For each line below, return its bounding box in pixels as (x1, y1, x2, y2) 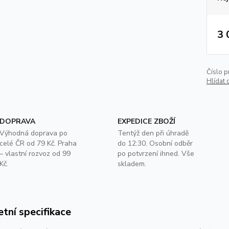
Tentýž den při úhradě (117, 128, 189, 138)
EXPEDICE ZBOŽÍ (117, 117, 175, 126)
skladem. (117, 159, 146, 169)
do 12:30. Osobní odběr (117, 139, 193, 148)
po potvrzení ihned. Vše (117, 149, 194, 158)
